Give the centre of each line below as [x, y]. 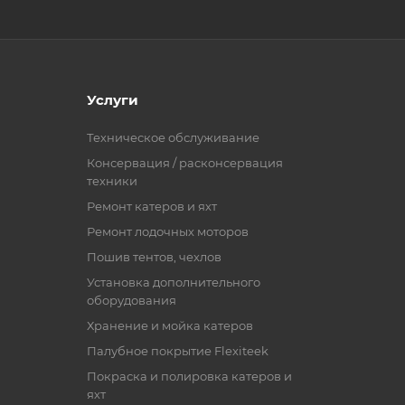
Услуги [113, 99]
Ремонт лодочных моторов [168, 231]
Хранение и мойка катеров [170, 325]
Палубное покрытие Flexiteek [178, 350]
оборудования [132, 300]
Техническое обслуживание [173, 137]
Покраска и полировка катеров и [189, 376]
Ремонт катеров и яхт [152, 206]
